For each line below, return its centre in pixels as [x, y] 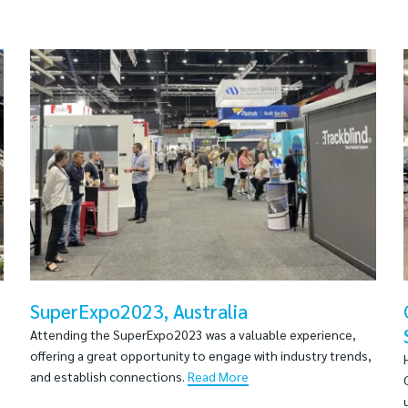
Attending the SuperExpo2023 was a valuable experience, [193, 334]
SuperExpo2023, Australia [139, 311]
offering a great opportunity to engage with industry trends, [201, 355]
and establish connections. [109, 376]
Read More [218, 376]
